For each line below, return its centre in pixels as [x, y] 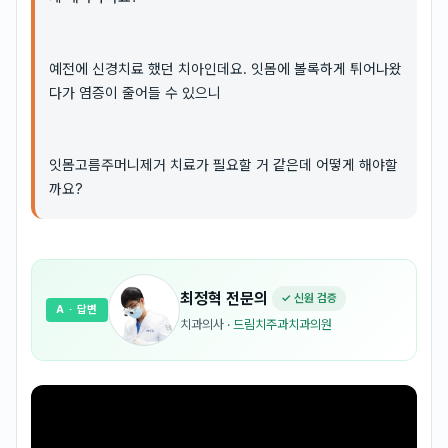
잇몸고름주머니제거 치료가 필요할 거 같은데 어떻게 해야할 [223, 164]
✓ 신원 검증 [309, 298]
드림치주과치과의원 [283, 324]
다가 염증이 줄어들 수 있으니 [135, 92]
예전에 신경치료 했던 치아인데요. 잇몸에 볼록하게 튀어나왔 [225, 68]
